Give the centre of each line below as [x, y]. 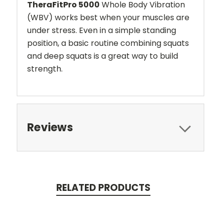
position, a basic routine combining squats [108, 43]
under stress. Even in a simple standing [102, 31]
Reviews [50, 128]
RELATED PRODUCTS [103, 188]
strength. [45, 69]
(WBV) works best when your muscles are [108, 18]
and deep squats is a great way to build [103, 56]
